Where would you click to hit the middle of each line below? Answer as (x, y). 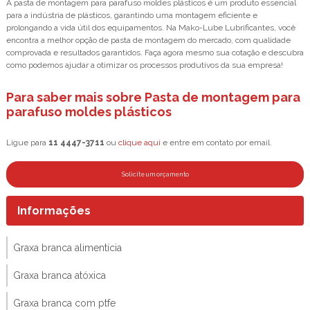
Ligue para (27, 142)
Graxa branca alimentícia (67, 247)
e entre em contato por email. (216, 142)
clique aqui (139, 142)
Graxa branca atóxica (60, 275)
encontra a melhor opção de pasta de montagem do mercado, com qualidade (148, 40)
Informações (54, 210)
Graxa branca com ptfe (64, 303)
